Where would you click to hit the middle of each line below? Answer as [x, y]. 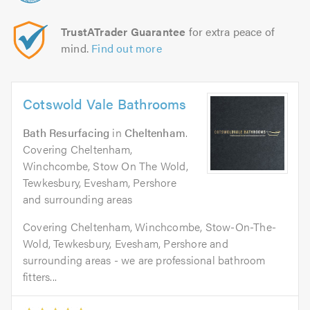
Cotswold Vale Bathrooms [105, 104]
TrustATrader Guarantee [124, 32]
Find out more [127, 48]
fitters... [40, 277]
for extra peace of [230, 32]
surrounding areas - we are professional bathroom [144, 260]
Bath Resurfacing [66, 133]
